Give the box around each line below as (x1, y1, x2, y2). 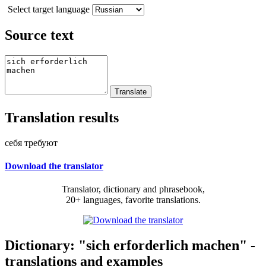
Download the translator (5, 160, 103, 171)
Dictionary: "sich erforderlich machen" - (5, 237, 255, 253)
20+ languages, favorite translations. (65, 195, 201, 205)
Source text (5, 27, 74, 43)
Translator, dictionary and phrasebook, (61, 184, 205, 195)
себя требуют (5, 137, 58, 148)
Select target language (8, 4, 90, 14)
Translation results (5, 109, 119, 125)
